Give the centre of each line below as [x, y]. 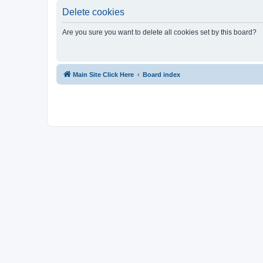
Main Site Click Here [103, 74]
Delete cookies [93, 12]
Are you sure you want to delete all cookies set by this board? [159, 32]
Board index [161, 74]
